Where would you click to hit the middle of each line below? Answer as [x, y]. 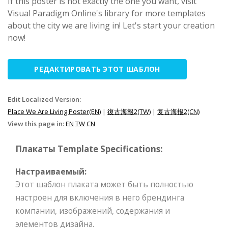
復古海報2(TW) [129, 111]
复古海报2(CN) [178, 111]
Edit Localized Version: [44, 99]
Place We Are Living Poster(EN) [54, 111]
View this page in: [37, 123]
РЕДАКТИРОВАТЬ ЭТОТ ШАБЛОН [97, 69]
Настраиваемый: [51, 171]
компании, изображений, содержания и [93, 210]
